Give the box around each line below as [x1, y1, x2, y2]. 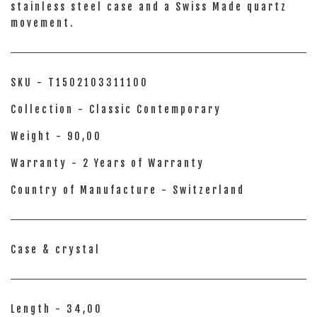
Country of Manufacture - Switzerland [11, 184, 245, 196]
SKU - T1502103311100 [11, 76, 149, 88]
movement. [11, 17, 74, 29]
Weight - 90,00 [11, 130, 102, 142]
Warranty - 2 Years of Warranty [11, 157, 204, 169]
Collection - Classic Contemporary [11, 103, 221, 115]
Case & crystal [11, 243, 100, 255]
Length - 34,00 [11, 303, 103, 315]
